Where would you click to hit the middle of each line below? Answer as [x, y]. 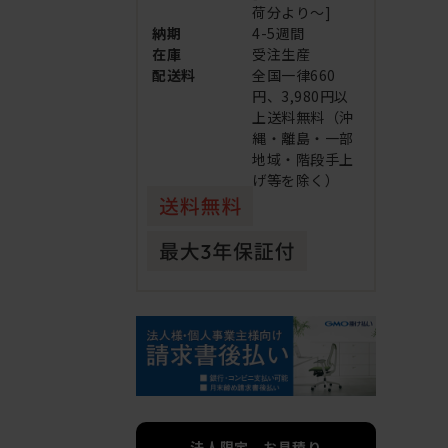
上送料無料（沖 [303, 117]
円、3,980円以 [301, 96]
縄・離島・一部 [303, 138]
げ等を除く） [296, 180]
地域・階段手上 [303, 159]
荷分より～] [292, 12]
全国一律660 [294, 75]
